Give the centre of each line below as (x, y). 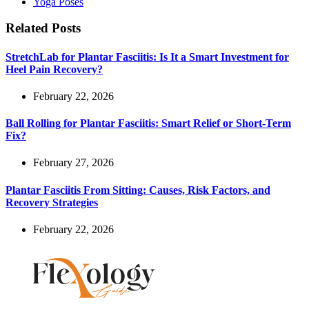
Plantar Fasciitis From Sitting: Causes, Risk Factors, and (138, 190)
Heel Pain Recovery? (54, 69)
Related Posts (43, 28)
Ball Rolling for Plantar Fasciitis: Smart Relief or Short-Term (148, 123)
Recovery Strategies (52, 202)
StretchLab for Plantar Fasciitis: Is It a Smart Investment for (147, 57)
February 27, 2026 (73, 163)
